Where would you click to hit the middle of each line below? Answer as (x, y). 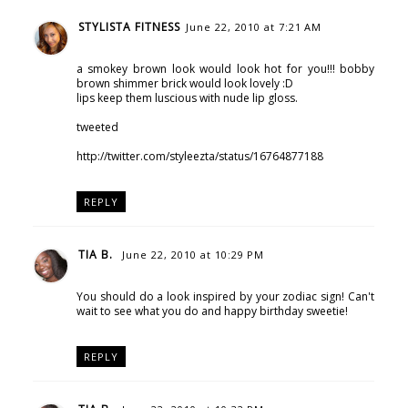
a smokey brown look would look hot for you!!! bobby (225, 69)
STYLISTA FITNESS (129, 27)
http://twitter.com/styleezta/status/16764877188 (199, 157)
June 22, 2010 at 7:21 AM (253, 27)
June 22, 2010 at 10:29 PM (193, 254)
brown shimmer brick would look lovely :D (184, 84)
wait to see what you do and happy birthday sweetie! (212, 311)
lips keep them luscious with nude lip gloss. (187, 98)
